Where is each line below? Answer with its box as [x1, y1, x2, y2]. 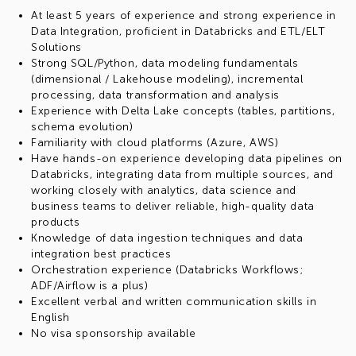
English [31, 311, 70, 324]
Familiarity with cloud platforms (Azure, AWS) [31, 136, 279, 149]
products [31, 215, 80, 229]
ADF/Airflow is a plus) [31, 279, 149, 292]
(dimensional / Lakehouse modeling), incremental [31, 72, 304, 86]
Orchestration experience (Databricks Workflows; [31, 263, 304, 277]
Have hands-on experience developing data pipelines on [31, 152, 342, 165]
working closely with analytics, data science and [31, 184, 296, 197]
